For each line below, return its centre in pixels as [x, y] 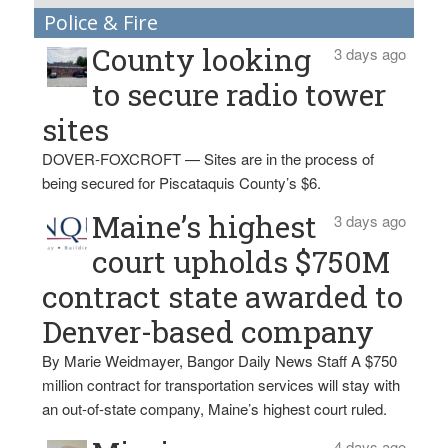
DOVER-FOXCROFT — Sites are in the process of [208, 158]
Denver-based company [208, 331]
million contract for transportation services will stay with [221, 384]
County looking [202, 59]
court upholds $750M [241, 261]
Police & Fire [100, 22]
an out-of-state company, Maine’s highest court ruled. [215, 408]
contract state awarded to [223, 296]
